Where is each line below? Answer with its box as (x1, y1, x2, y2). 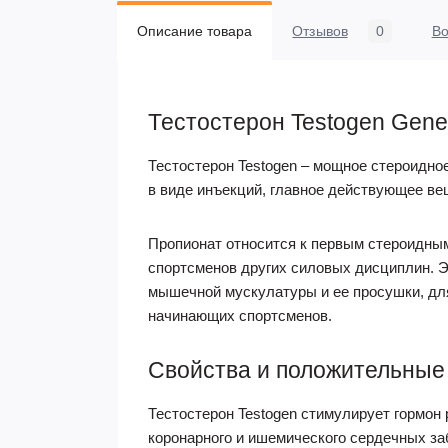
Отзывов (292, 23, 348, 39)
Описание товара (137, 23, 253, 39)
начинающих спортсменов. (148, 307, 332, 324)
